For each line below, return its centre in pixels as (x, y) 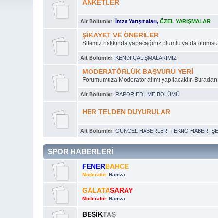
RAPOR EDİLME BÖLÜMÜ (148, 94)
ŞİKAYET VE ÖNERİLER (120, 35)
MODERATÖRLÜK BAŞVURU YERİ (137, 72)
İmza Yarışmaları (136, 21)
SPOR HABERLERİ (81, 151)
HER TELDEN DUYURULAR (126, 112)
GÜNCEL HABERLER (142, 131)
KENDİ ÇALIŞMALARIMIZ (146, 58)
